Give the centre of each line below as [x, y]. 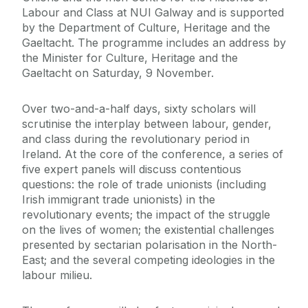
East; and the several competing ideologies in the [148, 260]
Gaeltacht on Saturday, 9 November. [121, 73]
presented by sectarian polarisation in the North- [150, 245]
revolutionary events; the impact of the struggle [146, 215]
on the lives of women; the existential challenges [148, 230]
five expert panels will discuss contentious [132, 169]
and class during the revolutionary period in [136, 139]
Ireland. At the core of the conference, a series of [153, 154]
